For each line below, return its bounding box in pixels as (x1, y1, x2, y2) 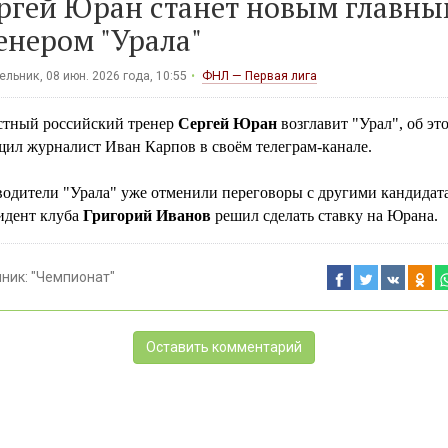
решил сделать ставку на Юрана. (210, 207, 438, 225)
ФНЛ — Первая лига (201, 69, 317, 84)
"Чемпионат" (30, 269, 115, 286)
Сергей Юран (177, 115, 277, 133)
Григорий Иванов (78, 207, 211, 225)
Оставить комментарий (146, 339, 302, 356)
